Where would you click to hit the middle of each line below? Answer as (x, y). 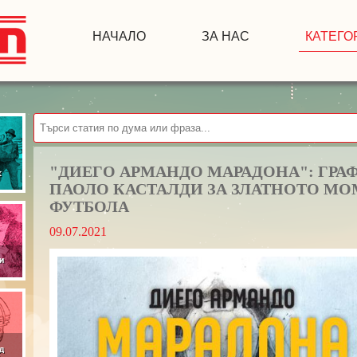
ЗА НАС (226, 36)
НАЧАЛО (119, 36)
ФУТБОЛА (89, 206)
